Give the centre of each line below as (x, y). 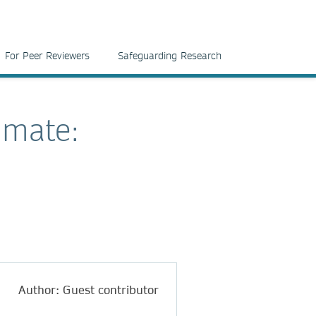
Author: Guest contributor (89, 289)
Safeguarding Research (170, 56)
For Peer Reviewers (47, 56)
